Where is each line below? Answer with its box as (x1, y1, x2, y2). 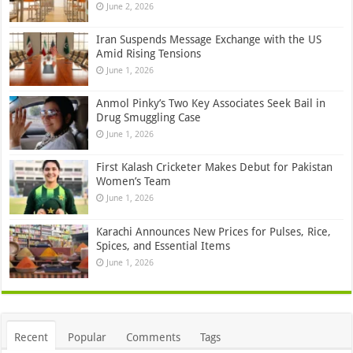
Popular (68, 330, 107, 344)
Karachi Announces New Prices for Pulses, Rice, (96, 225, 332, 238)
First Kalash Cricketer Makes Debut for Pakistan (96, 161, 333, 174)
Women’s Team (96, 175, 172, 188)
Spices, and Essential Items (96, 239, 231, 252)
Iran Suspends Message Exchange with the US (96, 33, 322, 46)
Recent (14, 330, 49, 344)
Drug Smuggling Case (96, 111, 202, 124)
